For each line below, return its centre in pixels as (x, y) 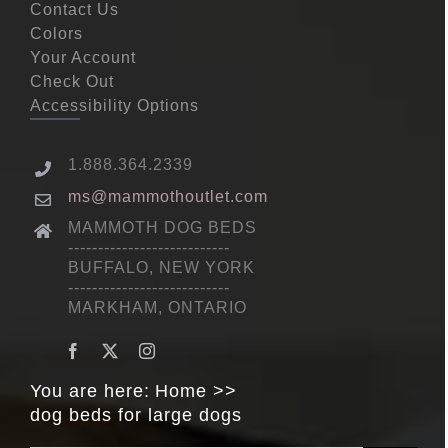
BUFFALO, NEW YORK (162, 267)
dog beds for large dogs (135, 415)
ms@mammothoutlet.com (168, 196)
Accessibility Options (114, 106)
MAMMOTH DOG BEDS (163, 227)
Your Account (82, 58)
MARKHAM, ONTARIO (158, 307)
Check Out (71, 82)
